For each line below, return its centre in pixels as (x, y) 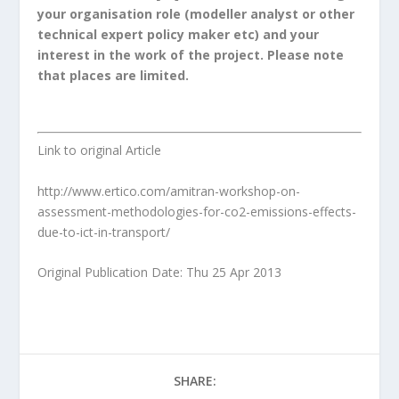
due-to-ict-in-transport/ (104, 232)
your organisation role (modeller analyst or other (196, 13)
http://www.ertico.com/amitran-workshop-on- (169, 191)
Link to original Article (100, 151)
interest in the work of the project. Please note (191, 54)
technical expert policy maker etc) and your (179, 34)
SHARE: (195, 381)
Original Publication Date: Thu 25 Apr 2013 (160, 273)
